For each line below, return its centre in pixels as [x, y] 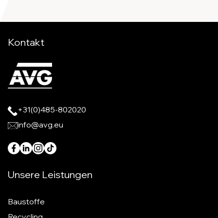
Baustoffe [26, 201]
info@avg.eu [40, 125]
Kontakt [26, 42]
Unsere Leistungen [50, 174]
